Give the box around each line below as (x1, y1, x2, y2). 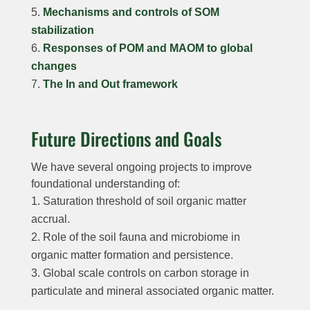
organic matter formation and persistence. (30, 248, 233, 261)
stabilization (30, 24, 97, 36)
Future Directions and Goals (30, 125, 221, 152)
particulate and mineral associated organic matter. (30, 284, 274, 297)
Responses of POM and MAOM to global (42, 42, 253, 54)
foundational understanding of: (30, 177, 180, 190)
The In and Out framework (42, 77, 178, 90)
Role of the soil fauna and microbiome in (42, 230, 240, 243)
